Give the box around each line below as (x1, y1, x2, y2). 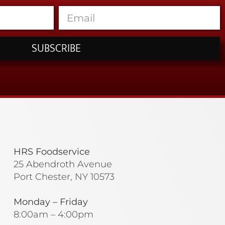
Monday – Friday (13, 196, 88, 208)
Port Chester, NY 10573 (13, 171, 115, 183)
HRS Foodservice (13, 146, 90, 158)
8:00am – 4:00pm (13, 209, 93, 220)
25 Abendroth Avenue (13, 159, 112, 170)
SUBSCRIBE (32, 39, 81, 58)
